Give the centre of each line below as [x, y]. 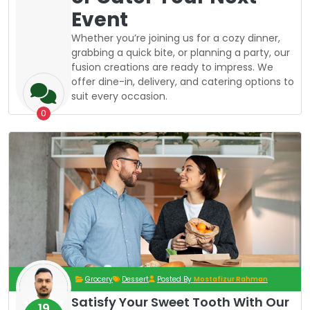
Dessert [135, 279]
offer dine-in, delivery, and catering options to [183, 82]
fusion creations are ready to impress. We [172, 67]
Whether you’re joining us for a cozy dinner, [176, 38]
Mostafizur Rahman [231, 279]
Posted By [175, 279]
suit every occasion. [119, 97]
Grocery [99, 279]
